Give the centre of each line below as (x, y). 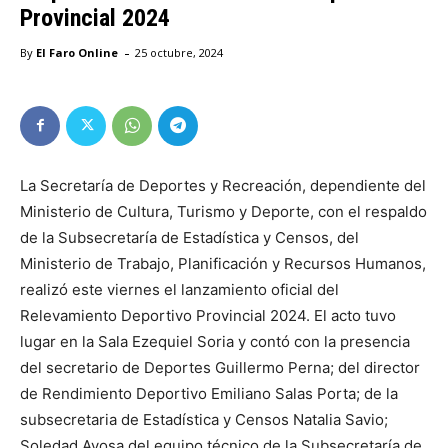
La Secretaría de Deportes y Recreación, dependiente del (223, 185)
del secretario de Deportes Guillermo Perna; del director (220, 367)
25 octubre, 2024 (179, 52)
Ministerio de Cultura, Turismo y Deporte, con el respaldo (223, 211)
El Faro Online (77, 52)
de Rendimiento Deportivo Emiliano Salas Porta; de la (209, 393)
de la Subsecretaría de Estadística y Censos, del (189, 237)
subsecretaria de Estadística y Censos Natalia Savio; (204, 419)
